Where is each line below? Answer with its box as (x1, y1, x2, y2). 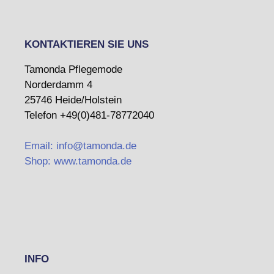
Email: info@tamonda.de (24, 139, 136, 152)
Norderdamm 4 (24, 78, 92, 91)
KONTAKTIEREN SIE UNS (24, 38, 149, 50)
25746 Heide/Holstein (24, 94, 122, 106)
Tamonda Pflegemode (24, 63, 122, 75)
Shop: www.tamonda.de (24, 155, 131, 167)
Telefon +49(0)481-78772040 (24, 109, 154, 121)
